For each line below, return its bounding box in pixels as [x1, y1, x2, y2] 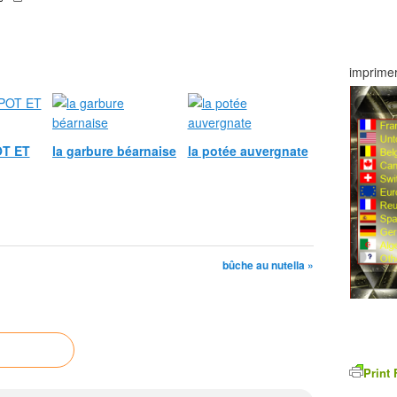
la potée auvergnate [187, 142, 308, 160]
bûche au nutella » [222, 257, 314, 273]
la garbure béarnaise [52, 142, 176, 160]
